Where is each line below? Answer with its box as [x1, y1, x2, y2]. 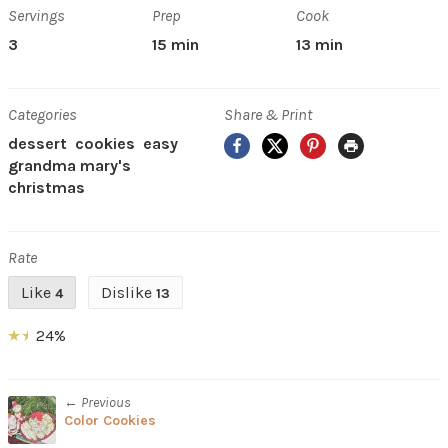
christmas [8, 178, 85, 198]
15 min [152, 35, 199, 55]
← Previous [64, 394, 131, 412]
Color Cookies [64, 412, 156, 430]
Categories [8, 105, 77, 125]
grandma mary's [8, 156, 131, 176]
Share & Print [224, 105, 312, 125]
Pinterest [320, 133, 389, 153]
